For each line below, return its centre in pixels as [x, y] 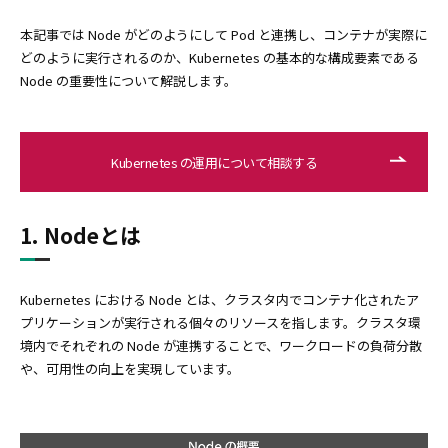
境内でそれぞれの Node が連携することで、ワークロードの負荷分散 [221, 345]
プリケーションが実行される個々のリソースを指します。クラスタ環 [220, 322]
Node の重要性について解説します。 [128, 80]
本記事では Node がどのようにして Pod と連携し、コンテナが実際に [223, 34]
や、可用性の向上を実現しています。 [130, 368]
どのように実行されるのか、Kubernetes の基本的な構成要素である [219, 57]
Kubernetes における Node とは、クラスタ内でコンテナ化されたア [219, 299]
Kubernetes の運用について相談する [214, 162]
